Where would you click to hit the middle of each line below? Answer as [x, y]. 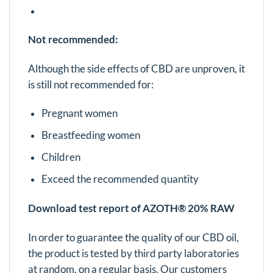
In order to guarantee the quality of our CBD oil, [133, 237]
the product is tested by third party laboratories [133, 253]
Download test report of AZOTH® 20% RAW [131, 208]
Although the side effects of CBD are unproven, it [136, 69]
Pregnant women [79, 114]
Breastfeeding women [90, 136]
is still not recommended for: [91, 84]
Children [61, 158]
